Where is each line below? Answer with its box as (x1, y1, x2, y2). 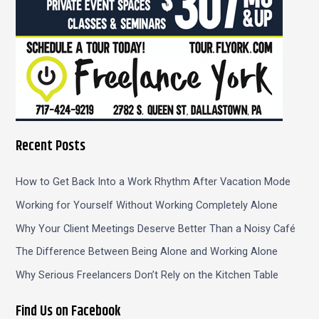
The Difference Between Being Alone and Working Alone (16, 245, 278, 258)
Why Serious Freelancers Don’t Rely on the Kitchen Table (16, 268, 279, 282)
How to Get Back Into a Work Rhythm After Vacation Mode (16, 175, 291, 189)
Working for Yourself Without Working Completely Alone (16, 199, 278, 212)
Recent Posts (16, 135, 86, 158)
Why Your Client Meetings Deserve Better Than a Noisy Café (16, 221, 296, 235)
